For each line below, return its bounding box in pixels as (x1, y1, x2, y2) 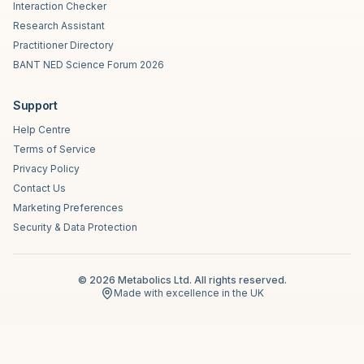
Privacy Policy (13, 162, 80, 175)
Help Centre (13, 123, 71, 136)
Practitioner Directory (13, 39, 114, 51)
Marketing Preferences (13, 201, 123, 214)
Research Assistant (13, 19, 105, 32)
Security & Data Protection (13, 221, 137, 233)
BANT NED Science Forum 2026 (13, 58, 164, 71)
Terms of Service (13, 143, 96, 155)
